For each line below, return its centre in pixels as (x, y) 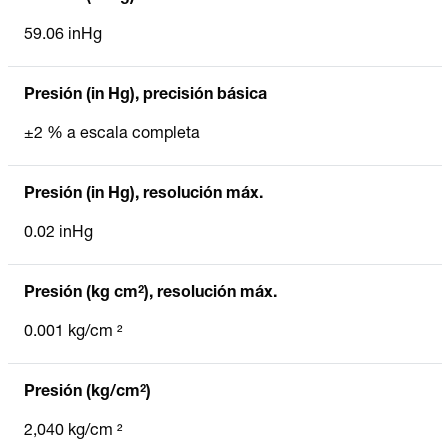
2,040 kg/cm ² (73, 431)
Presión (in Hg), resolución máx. (143, 194)
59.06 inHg (63, 35)
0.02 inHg (58, 233)
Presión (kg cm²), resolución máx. (150, 293)
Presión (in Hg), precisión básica (145, 95)
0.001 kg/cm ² (73, 332)
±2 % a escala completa (112, 134)
